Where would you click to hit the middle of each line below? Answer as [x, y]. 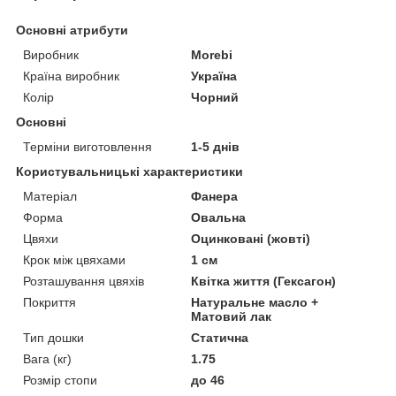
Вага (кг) [47, 358]
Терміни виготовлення [88, 146]
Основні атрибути [72, 30]
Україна [214, 76]
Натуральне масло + [255, 302]
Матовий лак [232, 316]
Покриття [49, 302]
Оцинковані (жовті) [251, 238]
